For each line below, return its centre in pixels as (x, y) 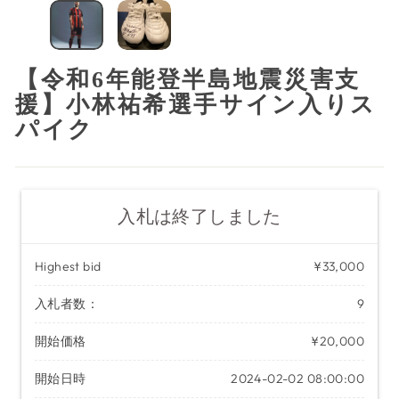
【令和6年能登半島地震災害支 (188, 82)
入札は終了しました (199, 216)
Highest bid (68, 266)
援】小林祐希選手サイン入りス (196, 107)
